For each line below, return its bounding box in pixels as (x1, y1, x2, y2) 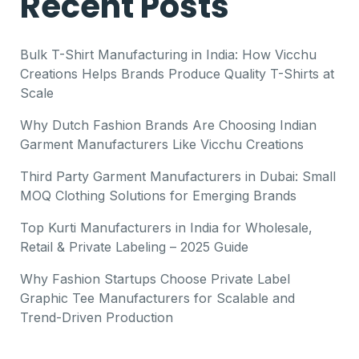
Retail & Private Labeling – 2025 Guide (20, 238, 248, 255)
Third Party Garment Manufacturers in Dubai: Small (20, 167, 336, 184)
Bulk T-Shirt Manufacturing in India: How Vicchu (20, 46, 317, 63)
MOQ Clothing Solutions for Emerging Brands (20, 187, 296, 204)
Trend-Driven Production (20, 309, 173, 325)
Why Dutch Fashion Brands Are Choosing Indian (20, 116, 317, 133)
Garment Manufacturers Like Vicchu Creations (20, 135, 304, 152)
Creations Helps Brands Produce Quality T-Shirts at (20, 65, 334, 82)
